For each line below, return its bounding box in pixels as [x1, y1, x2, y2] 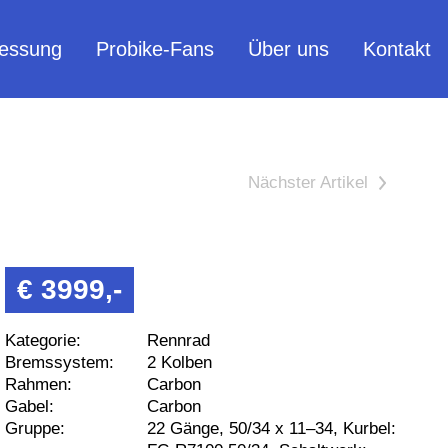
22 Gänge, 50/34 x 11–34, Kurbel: [146, 419, 396, 439]
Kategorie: [4, 331, 81, 351]
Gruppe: [4, 419, 65, 439]
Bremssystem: [4, 353, 114, 373]
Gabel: [4, 397, 54, 417]
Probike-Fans [96, 38, 214, 60]
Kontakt [363, 38, 431, 60]
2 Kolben [146, 353, 212, 373]
